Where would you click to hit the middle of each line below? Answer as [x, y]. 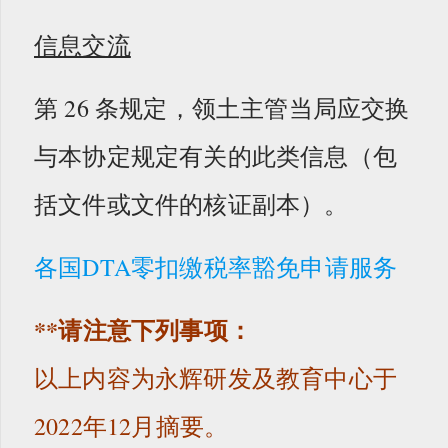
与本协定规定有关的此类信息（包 [216, 155]
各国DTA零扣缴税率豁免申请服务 [216, 266]
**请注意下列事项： [143, 329]
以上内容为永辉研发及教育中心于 [215, 377]
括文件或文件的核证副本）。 [191, 203]
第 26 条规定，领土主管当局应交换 [222, 107]
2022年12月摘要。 [131, 425]
